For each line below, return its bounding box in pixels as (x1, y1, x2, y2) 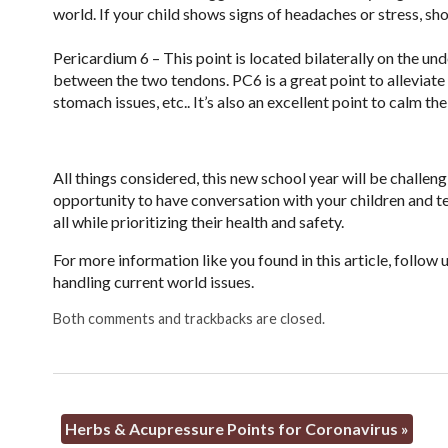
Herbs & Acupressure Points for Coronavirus (64, 418, 401, 438)
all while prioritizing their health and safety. (52, 212, 344, 232)
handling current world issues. (52, 272, 254, 292)
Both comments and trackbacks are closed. (52, 310, 325, 328)
